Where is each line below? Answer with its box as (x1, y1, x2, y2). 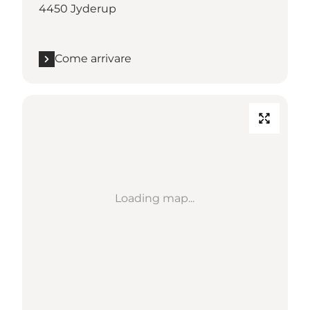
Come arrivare (55, 52, 131, 66)
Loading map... (115, 192, 195, 206)
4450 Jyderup (39, 2, 116, 16)
